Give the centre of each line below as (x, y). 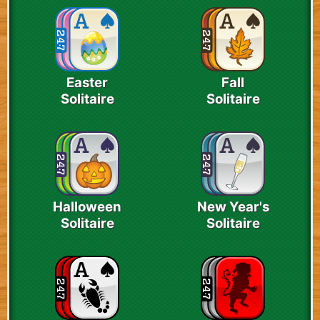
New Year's (233, 207)
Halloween (87, 207)
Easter (87, 83)
